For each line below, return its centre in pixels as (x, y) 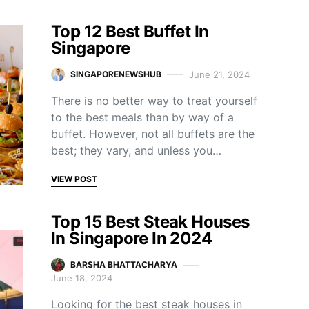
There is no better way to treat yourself (154, 101)
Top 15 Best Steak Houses (150, 222)
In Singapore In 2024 (131, 238)
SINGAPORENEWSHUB (116, 74)
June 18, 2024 (82, 278)
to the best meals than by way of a (142, 117)
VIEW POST (74, 179)
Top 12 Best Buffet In (130, 31)
